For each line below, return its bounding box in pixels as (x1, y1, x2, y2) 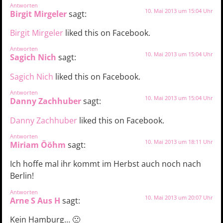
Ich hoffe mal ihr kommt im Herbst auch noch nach (10, 158, 201, 170)
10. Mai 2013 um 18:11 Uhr (145, 137, 213, 145)
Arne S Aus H (10, 195, 60, 206)
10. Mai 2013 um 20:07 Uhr (145, 193, 213, 201)
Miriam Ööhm (10, 139, 66, 150)
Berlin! (10, 170, 34, 182)
